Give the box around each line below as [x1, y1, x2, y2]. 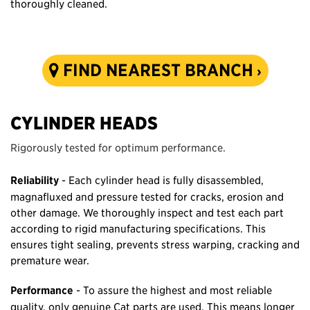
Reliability [10, 173, 59, 187]
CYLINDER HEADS [10, 113, 158, 133]
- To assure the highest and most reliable [73, 283, 272, 296]
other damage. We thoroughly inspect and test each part [10, 206, 284, 219]
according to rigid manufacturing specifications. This [10, 221, 266, 235]
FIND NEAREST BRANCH [58, 60, 253, 80]
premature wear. [10, 253, 89, 266]
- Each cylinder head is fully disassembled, [59, 173, 264, 186]
